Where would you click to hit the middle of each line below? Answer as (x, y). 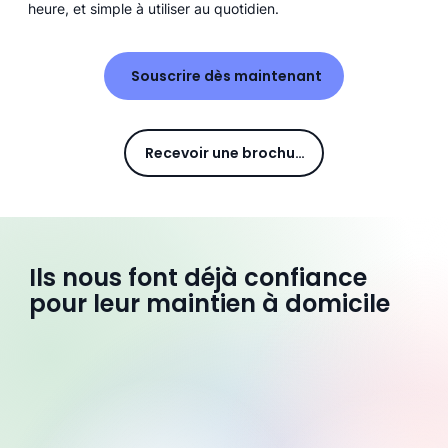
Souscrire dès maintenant (226, 75)
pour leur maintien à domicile (209, 303)
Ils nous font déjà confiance (197, 277)
